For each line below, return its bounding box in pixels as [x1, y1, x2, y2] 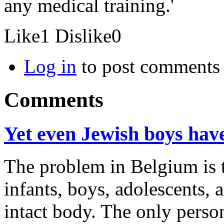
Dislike [55, 25, 111, 47]
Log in [24, 55, 76, 77]
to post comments [76, 55, 220, 77]
